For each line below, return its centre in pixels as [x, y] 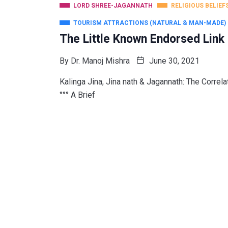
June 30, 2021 [173, 61]
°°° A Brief [77, 95]
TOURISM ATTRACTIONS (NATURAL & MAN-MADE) [150, 23]
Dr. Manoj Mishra [100, 61]
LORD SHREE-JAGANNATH [113, 5]
